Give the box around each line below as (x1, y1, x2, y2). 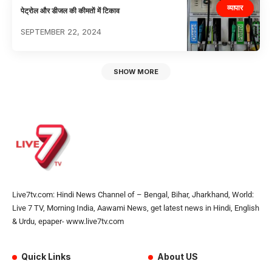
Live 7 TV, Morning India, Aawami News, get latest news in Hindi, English (12, 203, 259, 213)
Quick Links (21, 251, 72, 262)
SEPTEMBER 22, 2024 (21, 27, 102, 37)
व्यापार (227, 3, 243, 13)
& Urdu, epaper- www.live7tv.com (12, 217, 124, 226)
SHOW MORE (114, 67, 158, 76)
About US (157, 251, 199, 262)
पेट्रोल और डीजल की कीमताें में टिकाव (21, 6, 120, 16)
